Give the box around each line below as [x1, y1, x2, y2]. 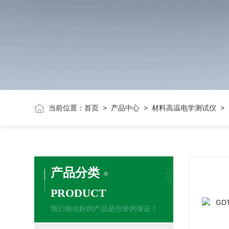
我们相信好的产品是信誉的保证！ [51, 204, 158, 213]
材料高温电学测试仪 [152, 104, 217, 112]
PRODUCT [51, 187, 107, 199]
